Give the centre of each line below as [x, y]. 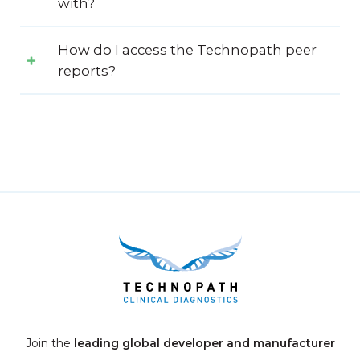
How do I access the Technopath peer [187, 50]
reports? [87, 71]
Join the [49, 344]
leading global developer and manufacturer [204, 344]
